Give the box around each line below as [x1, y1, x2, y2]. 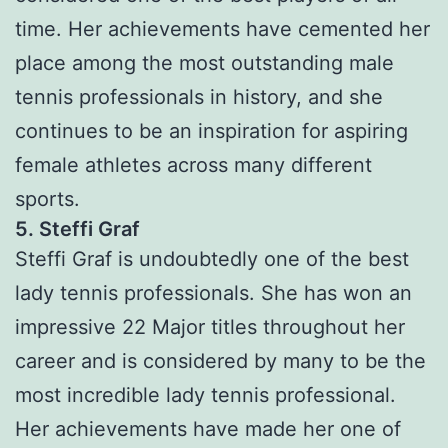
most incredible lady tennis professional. [15, 383, 396, 408]
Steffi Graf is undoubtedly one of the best [15, 247, 409, 272]
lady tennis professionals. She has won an [15, 281, 412, 306]
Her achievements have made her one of [15, 417, 401, 442]
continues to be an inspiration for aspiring [15, 119, 408, 144]
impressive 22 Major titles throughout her [15, 315, 405, 340]
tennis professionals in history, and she [15, 85, 383, 110]
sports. [15, 187, 80, 212]
